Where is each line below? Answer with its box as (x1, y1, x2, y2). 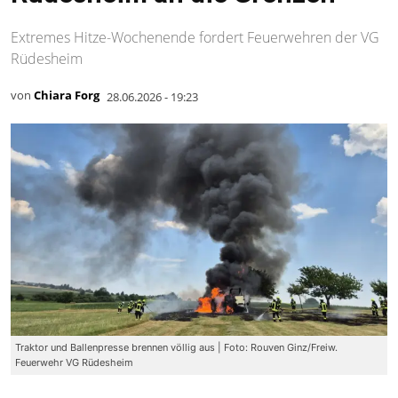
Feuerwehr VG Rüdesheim (15, 355, 133, 369)
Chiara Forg (34, 87, 99, 104)
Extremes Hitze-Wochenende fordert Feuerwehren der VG (11, 27, 379, 47)
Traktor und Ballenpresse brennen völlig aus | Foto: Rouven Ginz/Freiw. (15, 340, 338, 354)
